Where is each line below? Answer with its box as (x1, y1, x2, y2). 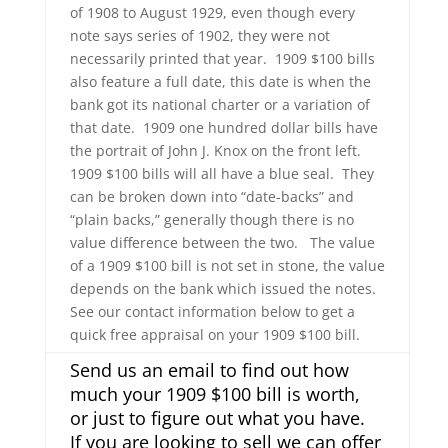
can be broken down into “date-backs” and (69, 187, 354, 206)
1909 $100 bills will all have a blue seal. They (69, 164, 374, 183)
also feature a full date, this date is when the (69, 72, 371, 91)
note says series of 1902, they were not (69, 26, 330, 45)
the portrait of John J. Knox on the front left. (69, 141, 365, 160)
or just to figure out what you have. (69, 406, 370, 430)
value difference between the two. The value (69, 233, 375, 252)
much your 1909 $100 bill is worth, (69, 382, 360, 406)
